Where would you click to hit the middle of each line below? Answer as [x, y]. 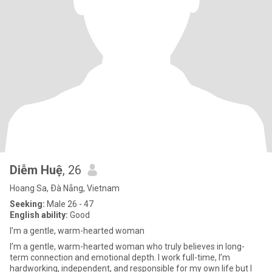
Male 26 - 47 [69, 204]
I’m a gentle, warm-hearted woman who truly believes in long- [127, 246]
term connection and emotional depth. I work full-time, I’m [120, 257]
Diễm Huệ [36, 170]
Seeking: [27, 204]
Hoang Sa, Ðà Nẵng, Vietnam [65, 188]
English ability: [39, 215]
